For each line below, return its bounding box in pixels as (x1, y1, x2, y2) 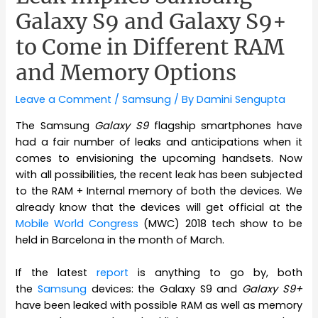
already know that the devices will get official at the (16, 200, 302, 215)
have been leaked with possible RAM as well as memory (16, 298, 302, 313)
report (97, 265, 129, 280)
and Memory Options (16, 59, 237, 87)
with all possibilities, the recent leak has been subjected (16, 168, 302, 182)
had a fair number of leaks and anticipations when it (16, 135, 302, 150)
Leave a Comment (16, 92, 112, 107)
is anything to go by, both (128, 265, 302, 280)
